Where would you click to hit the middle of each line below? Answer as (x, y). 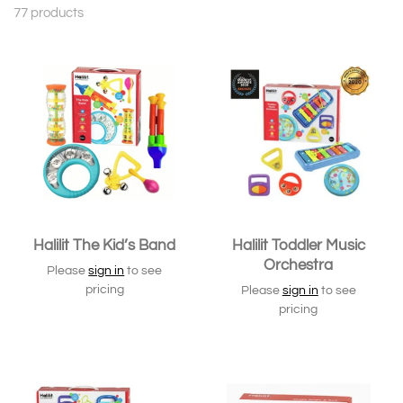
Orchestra (299, 265)
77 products (49, 13)
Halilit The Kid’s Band (105, 245)
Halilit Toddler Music (298, 245)
